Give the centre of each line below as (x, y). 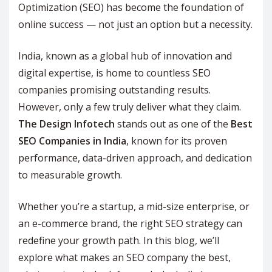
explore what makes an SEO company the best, (124, 257)
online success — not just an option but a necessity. (135, 24)
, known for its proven (177, 141)
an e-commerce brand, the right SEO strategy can (130, 223)
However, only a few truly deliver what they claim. (130, 107)
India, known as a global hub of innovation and (125, 56)
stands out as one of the (173, 124)
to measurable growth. (70, 175)
